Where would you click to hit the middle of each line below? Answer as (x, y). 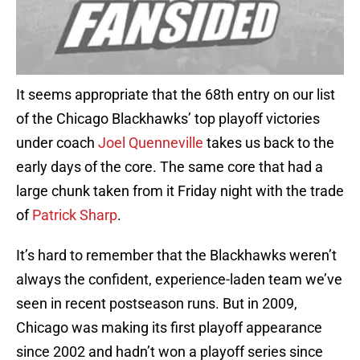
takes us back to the (269, 143)
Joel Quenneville (151, 143)
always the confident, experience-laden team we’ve (179, 280)
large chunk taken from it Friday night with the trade (180, 191)
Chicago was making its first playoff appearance (169, 328)
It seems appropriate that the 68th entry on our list (176, 95)
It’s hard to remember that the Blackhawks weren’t (176, 256)
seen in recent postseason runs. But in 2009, (157, 304)
